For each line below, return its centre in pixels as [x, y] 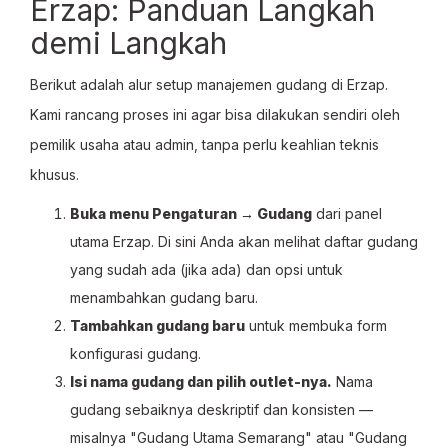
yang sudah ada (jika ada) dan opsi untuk [206, 269]
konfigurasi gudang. [135, 353]
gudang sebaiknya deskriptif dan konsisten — [221, 409]
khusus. [54, 174]
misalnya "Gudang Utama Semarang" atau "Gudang [238, 437]
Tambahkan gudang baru [157, 325]
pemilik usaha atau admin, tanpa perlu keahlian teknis [204, 144]
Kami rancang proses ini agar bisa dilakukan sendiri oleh [215, 114]
